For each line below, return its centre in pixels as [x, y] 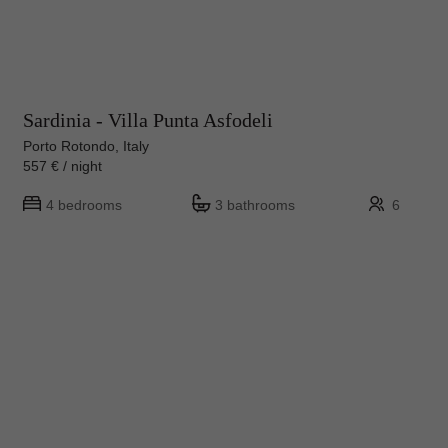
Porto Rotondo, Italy [86, 145]
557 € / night [70, 165]
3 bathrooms [255, 204]
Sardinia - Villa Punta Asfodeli [148, 119]
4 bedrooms [84, 204]
